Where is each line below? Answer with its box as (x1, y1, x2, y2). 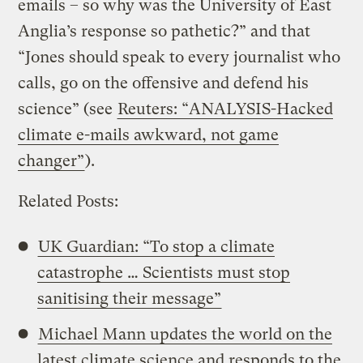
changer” (18, 151, 85, 170)
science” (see (18, 99, 117, 118)
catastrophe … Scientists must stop (37, 263, 291, 282)
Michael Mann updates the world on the (38, 324, 333, 344)
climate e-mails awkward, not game (18, 125, 280, 144)
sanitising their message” (37, 288, 222, 308)
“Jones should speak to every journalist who (18, 47, 341, 66)
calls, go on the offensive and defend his (18, 73, 310, 92)
